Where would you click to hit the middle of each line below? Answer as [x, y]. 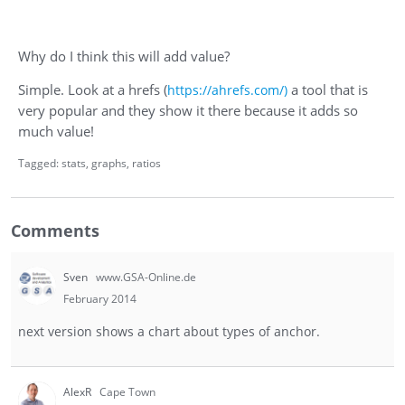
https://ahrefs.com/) [227, 90]
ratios [146, 164]
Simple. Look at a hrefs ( [93, 90]
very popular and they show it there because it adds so [188, 111]
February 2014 [100, 299]
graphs [109, 164]
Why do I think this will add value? [124, 57]
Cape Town [127, 392]
